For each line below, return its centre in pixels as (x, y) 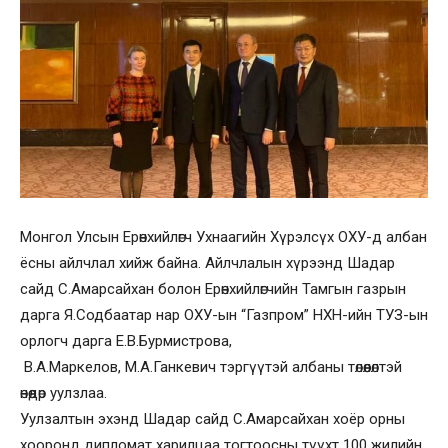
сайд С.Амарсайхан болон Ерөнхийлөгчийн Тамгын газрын (213, 289)
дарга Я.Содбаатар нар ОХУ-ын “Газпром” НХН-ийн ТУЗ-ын (224, 315)
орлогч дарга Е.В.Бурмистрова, (126, 341)
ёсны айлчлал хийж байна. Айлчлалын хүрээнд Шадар (207, 263)
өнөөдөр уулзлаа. (63, 393)
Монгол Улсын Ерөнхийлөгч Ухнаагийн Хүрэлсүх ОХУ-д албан (223, 237)
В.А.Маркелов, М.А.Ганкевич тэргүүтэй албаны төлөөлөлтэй (211, 367)
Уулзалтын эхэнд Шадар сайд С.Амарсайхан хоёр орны (212, 419)
